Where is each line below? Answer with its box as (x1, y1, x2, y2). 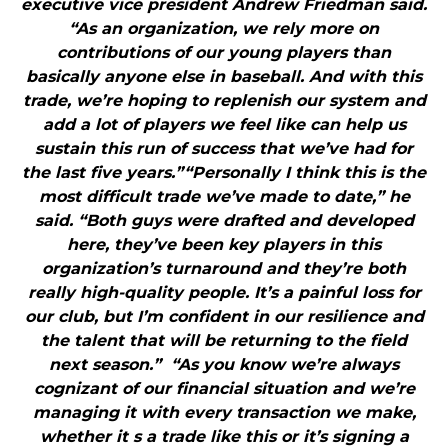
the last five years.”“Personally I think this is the (22, 163, 426, 183)
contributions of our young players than (57, 43, 391, 63)
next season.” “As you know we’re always (49, 355, 399, 375)
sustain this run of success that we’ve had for (35, 139, 413, 159)
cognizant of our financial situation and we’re (33, 379, 415, 399)
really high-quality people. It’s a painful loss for (27, 283, 421, 303)
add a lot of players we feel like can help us (42, 115, 406, 135)
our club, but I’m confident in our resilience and (24, 307, 424, 327)
